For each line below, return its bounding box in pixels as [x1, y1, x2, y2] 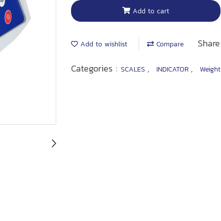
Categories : [71, 62, 121, 75]
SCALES [121, 64, 147, 74]
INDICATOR [156, 64, 191, 74]
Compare [154, 39, 184, 49]
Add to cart [132, 5, 169, 16]
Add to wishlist [78, 39, 127, 49]
